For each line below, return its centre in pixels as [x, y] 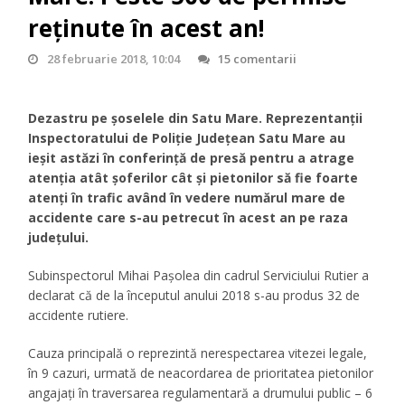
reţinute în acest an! [147, 28]
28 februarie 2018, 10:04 [113, 59]
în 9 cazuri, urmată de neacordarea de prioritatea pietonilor [201, 373]
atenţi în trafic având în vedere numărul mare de [187, 198]
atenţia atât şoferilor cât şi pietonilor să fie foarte [193, 178]
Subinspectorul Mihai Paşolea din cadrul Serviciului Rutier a [199, 276]
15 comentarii [257, 59]
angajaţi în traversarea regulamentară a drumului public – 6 [201, 393]
